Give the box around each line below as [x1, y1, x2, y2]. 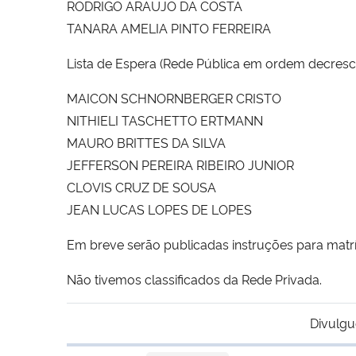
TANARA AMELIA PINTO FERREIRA [67, 18, 271, 37]
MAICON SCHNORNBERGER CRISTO [67, 88, 281, 106]
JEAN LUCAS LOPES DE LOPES [67, 199, 252, 218]
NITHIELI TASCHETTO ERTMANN [67, 110, 263, 129]
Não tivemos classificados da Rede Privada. [67, 269, 322, 288]
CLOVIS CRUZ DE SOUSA [67, 177, 216, 195]
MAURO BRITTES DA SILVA [67, 133, 226, 151]
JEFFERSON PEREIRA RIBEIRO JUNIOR [67, 155, 294, 173]
